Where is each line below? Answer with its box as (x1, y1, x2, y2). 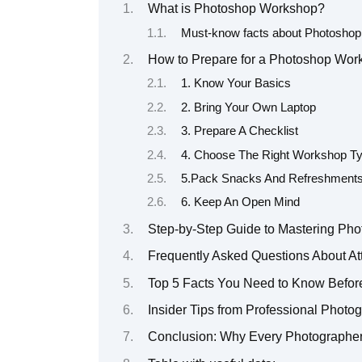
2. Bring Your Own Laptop (180, 100, 316, 114)
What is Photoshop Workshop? (147, 2, 325, 16)
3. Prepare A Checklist (180, 124, 298, 138)
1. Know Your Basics (180, 77, 291, 90)
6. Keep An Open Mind (180, 196, 300, 209)
